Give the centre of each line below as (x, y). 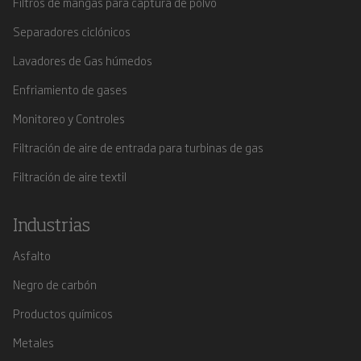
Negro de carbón (55, 284)
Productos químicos (63, 313)
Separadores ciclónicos (72, 31)
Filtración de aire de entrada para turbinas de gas (138, 147)
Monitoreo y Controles (69, 118)
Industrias (52, 226)
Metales (33, 342)
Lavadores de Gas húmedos (83, 60)
